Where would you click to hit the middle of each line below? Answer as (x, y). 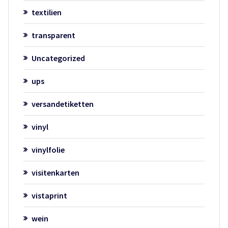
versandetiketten (62, 104)
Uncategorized (58, 58)
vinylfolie (48, 149)
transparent (53, 35)
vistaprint (49, 195)
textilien (46, 12)
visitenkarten (55, 172)
